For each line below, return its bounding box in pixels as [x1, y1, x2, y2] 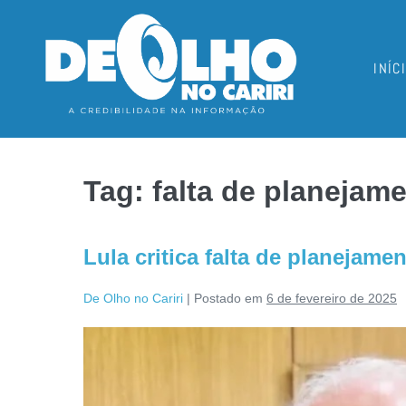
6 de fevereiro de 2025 [266, 291, 397, 306]
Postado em [194, 291, 263, 306]
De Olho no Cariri [83, 291, 183, 306]
